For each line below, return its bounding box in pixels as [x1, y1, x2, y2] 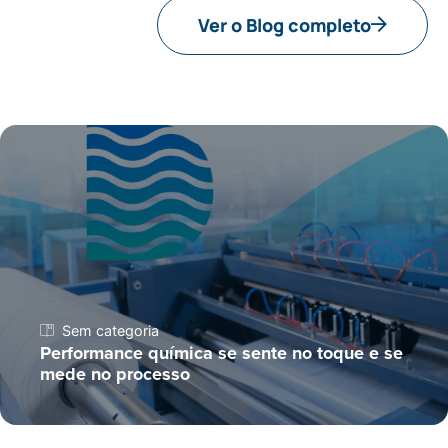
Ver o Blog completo [198, 12, 371, 37]
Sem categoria [62, 321, 159, 339]
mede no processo [40, 360, 190, 387]
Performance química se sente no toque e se [40, 339, 403, 366]
